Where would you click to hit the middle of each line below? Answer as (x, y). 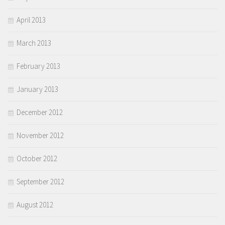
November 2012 (40, 136)
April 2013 (31, 20)
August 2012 (35, 205)
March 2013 (34, 43)
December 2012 (40, 113)
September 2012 (40, 182)
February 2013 (38, 66)
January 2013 (37, 89)
